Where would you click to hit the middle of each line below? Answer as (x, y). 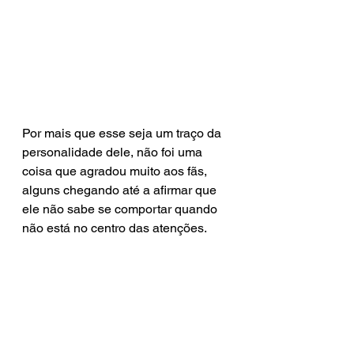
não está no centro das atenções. (115, 228)
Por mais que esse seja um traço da (123, 133)
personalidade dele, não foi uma (114, 152)
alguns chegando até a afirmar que (121, 190)
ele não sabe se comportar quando (121, 209)
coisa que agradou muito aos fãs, (116, 171)
